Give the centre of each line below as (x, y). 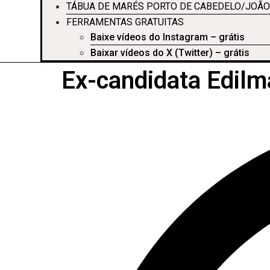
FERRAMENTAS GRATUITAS (125, 22)
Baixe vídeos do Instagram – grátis (168, 37)
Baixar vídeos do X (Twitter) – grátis (170, 53)
